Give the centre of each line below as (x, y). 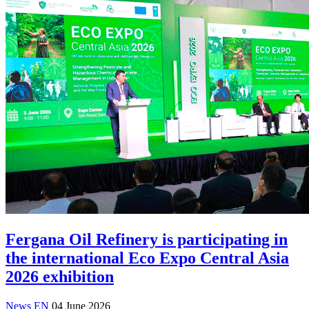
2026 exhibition (60, 276)
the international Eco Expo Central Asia (147, 258)
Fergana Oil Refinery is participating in (147, 239)
